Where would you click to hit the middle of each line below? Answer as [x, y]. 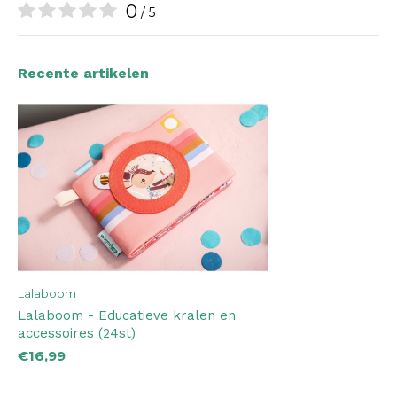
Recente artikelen [83, 73]
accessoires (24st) [77, 333]
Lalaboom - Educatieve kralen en [127, 315]
